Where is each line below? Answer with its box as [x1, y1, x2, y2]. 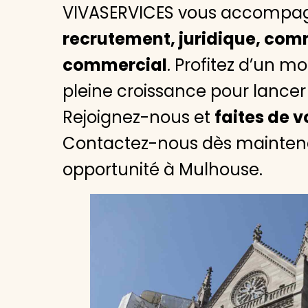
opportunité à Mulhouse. [63, 158, 263, 181]
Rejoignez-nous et [63, 106, 215, 129]
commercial [63, 54, 168, 76]
